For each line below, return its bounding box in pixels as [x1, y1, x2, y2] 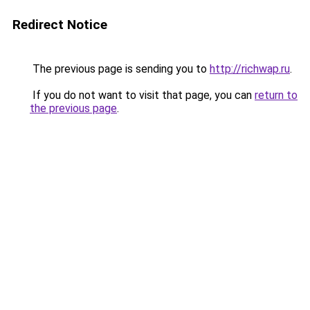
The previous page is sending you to [30, 62, 210, 75]
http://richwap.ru [210, 62, 290, 75]
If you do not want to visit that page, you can [30, 89, 255, 102]
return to [255, 89, 298, 102]
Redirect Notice [12, 17, 107, 33]
